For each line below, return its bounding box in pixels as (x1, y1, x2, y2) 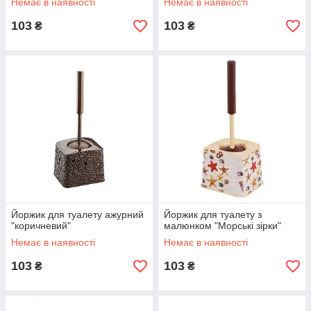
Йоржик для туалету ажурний (11, 209, 144, 220)
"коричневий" (11, 220, 71, 231)
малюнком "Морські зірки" (164, 220, 281, 231)
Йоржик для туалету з (164, 209, 262, 220)
